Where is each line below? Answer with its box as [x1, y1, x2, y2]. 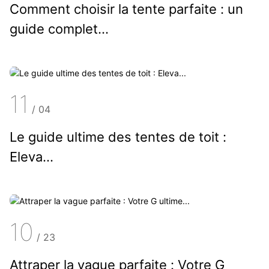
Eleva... [9, 148, 53, 165]
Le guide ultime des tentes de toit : [9, 128, 226, 145]
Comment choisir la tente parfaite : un [9, 1, 243, 17]
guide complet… [9, 21, 109, 37]
